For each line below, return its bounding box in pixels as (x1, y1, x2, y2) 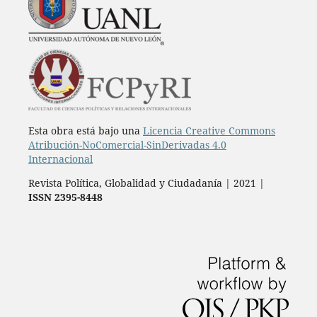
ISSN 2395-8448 (28, 190, 103, 204)
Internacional (28, 152, 93, 166)
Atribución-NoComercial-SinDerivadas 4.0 (28, 138, 226, 152)
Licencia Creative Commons (142, 124, 275, 138)
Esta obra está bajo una (28, 124, 143, 138)
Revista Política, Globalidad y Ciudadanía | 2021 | (28, 176, 265, 190)
